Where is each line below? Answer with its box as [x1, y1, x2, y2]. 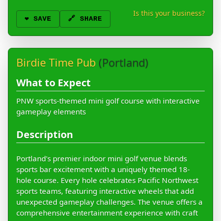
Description [16, 128, 73, 142]
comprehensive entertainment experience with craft [16, 208, 198, 218]
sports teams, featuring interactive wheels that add [16, 186, 194, 196]
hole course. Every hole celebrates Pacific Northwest [16, 175, 198, 185]
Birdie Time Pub [16, 55, 99, 70]
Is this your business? [133, 8, 205, 18]
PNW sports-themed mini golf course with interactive [16, 96, 200, 106]
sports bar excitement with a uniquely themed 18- [16, 164, 190, 175]
